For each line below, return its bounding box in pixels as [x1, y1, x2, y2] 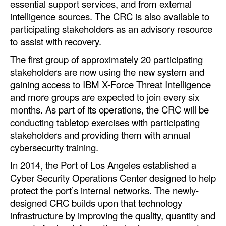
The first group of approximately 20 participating [10, 52, 203, 66]
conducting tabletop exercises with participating [10, 116, 200, 129]
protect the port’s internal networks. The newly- [10, 184, 199, 197]
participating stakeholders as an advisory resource [10, 22, 212, 36]
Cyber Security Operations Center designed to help [10, 171, 216, 185]
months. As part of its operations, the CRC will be [10, 103, 209, 117]
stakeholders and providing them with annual [10, 128, 190, 142]
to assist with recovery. [10, 35, 101, 48]
